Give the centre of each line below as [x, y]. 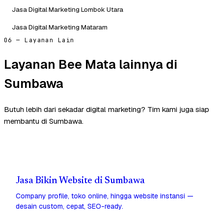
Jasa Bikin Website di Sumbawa [80, 181]
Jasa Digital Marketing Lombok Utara [68, 9]
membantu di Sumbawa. [44, 121]
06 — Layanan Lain [39, 40]
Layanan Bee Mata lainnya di [91, 64]
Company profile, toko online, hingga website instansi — [105, 196]
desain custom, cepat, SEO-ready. [69, 206]
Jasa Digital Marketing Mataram [60, 27]
